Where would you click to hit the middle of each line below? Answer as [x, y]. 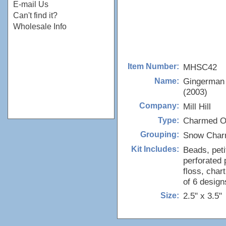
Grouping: [160, 135]
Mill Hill [197, 106]
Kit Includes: [155, 149]
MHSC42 [200, 67]
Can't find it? [35, 15]
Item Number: [153, 66]
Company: [159, 106]
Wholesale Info [40, 26]
